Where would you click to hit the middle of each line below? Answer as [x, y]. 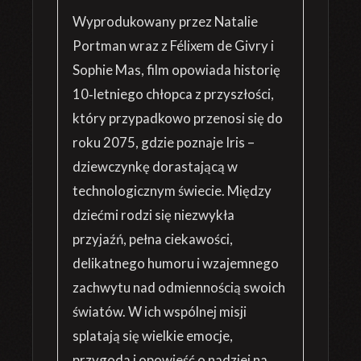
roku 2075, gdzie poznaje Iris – [164, 142]
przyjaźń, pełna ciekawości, [153, 239]
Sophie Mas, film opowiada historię [176, 70]
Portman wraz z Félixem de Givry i [173, 46]
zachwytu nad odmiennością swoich [179, 287]
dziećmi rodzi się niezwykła [154, 215]
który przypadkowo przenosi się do [178, 118]
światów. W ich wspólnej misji [160, 311]
